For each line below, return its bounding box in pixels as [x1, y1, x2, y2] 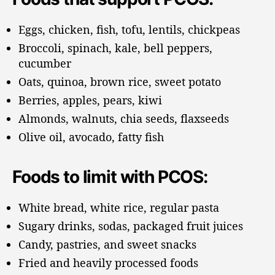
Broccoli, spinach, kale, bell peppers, [18, 40, 212, 55]
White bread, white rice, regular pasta [18, 199, 219, 215]
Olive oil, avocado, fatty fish [18, 129, 164, 144]
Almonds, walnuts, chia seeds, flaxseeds [18, 110, 229, 126]
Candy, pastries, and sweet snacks [18, 236, 196, 252]
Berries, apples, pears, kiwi [18, 92, 162, 107]
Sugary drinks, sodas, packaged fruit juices [18, 218, 243, 233]
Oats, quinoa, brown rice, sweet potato [18, 74, 221, 89]
